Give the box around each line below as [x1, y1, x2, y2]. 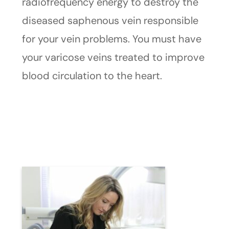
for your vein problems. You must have [21, 32, 201, 46]
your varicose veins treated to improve [21, 51, 204, 64]
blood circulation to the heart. [21, 69, 162, 83]
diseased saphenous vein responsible [21, 14, 198, 28]
